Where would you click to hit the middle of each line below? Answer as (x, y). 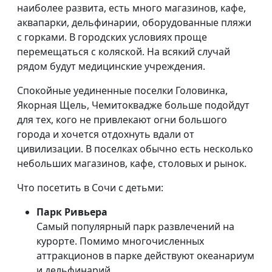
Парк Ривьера (72, 212)
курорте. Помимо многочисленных (120, 241)
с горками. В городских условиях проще (112, 37)
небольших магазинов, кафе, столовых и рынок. (132, 164)
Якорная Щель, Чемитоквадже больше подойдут (133, 105)
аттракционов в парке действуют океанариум (145, 256)
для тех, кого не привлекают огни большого (122, 120)
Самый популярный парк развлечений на (135, 227)
